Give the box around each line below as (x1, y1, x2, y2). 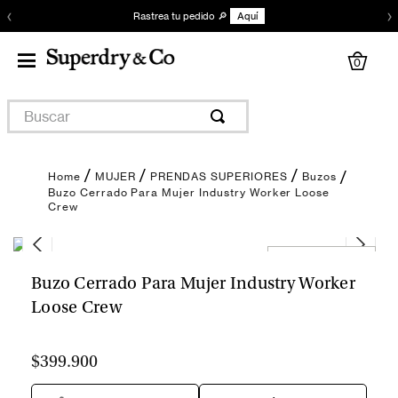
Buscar (6, 98, 52, 115)
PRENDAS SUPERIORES (149, 170, 288, 183)
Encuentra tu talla (277, 251, 366, 265)
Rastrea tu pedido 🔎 (133, 10, 227, 22)
